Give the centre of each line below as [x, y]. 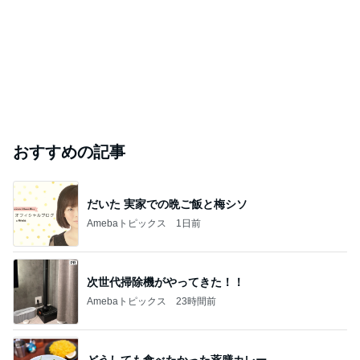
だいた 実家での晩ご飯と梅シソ [167, 204]
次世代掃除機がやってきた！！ [166, 282]
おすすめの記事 [69, 152]
